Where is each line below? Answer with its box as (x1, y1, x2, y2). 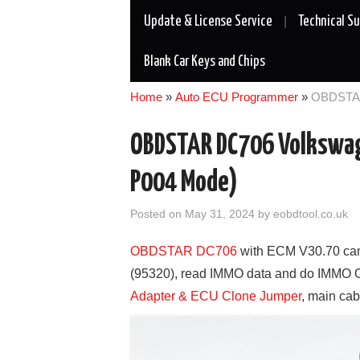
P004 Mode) (130, 168, 238, 198)
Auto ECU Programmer (175, 89, 298, 104)
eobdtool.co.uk (273, 207, 348, 220)
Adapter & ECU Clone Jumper (130, 288, 301, 303)
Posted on (130, 207, 185, 220)
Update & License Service (144, 14, 272, 29)
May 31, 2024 (185, 207, 255, 220)
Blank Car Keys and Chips (144, 54, 265, 69)
